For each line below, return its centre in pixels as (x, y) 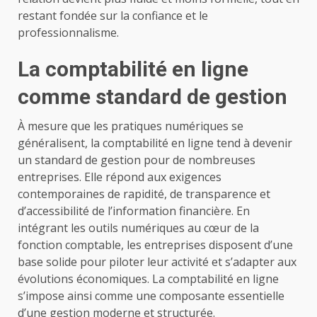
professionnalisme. (68, 33)
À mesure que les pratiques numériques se (131, 126)
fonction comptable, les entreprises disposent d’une (155, 245)
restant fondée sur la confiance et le (113, 16)
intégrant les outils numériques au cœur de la (138, 228)
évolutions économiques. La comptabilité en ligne (148, 279)
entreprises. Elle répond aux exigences (120, 177)
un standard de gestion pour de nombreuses (137, 160)
